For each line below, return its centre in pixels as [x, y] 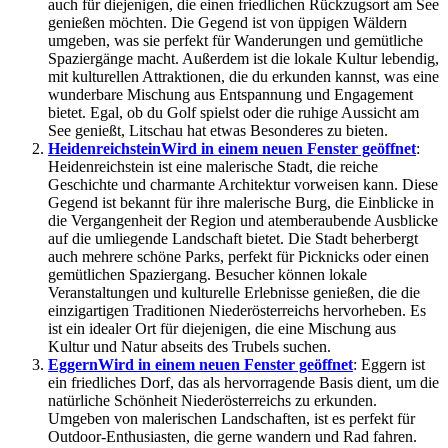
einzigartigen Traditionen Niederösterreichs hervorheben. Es [237, 311]
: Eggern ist [389, 365]
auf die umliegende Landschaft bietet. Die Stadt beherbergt [233, 239]
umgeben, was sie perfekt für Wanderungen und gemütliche [235, 41]
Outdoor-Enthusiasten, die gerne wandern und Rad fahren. [232, 437]
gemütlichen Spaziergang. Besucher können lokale [207, 275]
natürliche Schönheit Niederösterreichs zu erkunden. [212, 401]
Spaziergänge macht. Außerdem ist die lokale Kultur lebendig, [243, 59]
